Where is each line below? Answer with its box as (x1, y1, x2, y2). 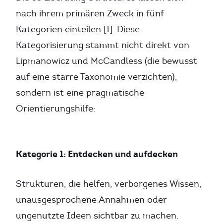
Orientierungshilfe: (16, 103, 95, 114)
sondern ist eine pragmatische (16, 87, 144, 98)
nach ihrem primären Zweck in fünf (16, 8, 164, 19)
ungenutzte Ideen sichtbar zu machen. (16, 210, 178, 221)
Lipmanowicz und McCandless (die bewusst (16, 55, 197, 66)
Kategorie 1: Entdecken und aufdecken (16, 148, 178, 160)
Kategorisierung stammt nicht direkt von (16, 40, 189, 51)
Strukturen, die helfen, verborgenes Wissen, (16, 178, 201, 189)
